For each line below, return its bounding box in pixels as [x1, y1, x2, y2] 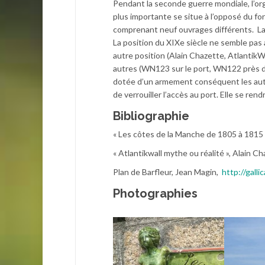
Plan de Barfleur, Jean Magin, [113, 166, 222, 177]
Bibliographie [113, 108, 189, 123]
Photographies [113, 186, 198, 201]
